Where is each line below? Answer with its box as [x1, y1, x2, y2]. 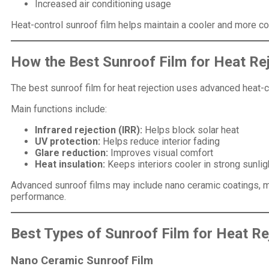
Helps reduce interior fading [100, 135, 220, 147]
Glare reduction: [35, 147, 108, 159]
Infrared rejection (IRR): [35, 124, 142, 136]
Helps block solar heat [142, 124, 239, 136]
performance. [11, 190, 66, 202]
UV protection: [35, 135, 100, 147]
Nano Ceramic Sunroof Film [11, 253, 153, 267]
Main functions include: [11, 103, 107, 115]
